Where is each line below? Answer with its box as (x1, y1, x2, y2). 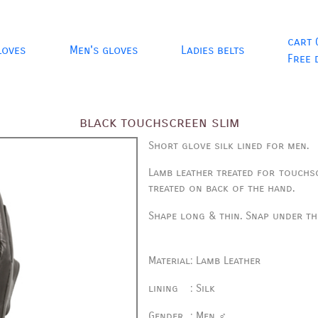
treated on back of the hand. (148, 182, 298, 194)
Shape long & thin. (148, 209, 246, 222)
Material (148, 254, 190, 267)
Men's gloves (69, 43, 138, 57)
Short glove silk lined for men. (148, 139, 312, 152)
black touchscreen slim (79, 114, 239, 131)
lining (148, 282, 178, 295)
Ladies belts (180, 43, 244, 57)
